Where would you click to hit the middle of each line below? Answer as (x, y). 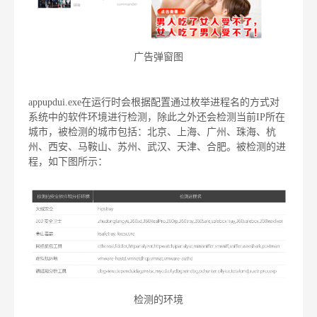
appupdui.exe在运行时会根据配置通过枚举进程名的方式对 (154, 103)
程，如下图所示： (68, 162)
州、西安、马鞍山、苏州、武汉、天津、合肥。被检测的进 (157, 147)
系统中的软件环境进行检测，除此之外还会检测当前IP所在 (157, 117)
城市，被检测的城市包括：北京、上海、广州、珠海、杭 (152, 132)
